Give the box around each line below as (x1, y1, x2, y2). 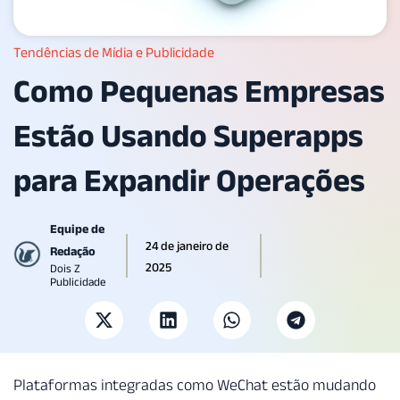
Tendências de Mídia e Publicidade (13, 45, 214, 61)
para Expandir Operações (13, 162, 365, 198)
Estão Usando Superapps (13, 118, 363, 154)
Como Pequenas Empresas (13, 73, 385, 109)
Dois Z (50, 262, 80, 276)
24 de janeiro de (145, 238, 229, 254)
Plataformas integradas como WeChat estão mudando (13, 376, 376, 395)
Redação (50, 244, 96, 259)
